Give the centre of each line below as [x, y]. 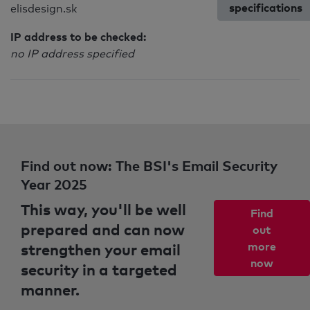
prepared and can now [103, 229]
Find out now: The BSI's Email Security [149, 165]
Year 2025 [54, 184]
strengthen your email [101, 249]
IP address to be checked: [78, 37]
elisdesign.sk [44, 9]
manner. [50, 289]
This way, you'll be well [103, 209]
